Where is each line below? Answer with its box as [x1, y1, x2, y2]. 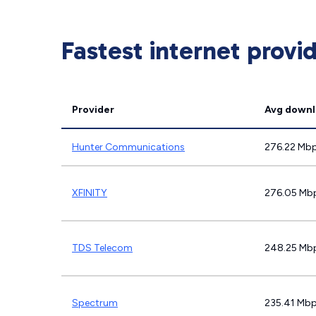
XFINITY [72, 187, 107, 199]
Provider [72, 104, 114, 116]
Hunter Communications [72, 141, 185, 153]
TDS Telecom [72, 242, 133, 254]
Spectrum [72, 297, 118, 309]
